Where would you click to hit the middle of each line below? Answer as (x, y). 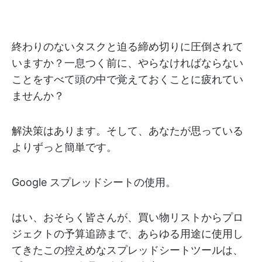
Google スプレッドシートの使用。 (94, 182)
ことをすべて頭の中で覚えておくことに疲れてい (127, 79)
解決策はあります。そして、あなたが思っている (127, 131)
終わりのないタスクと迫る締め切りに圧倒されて (127, 46)
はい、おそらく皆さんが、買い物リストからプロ (127, 217)
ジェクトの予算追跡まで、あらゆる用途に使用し (127, 234)
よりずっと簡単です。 (64, 147)
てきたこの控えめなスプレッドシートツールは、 (127, 250)
